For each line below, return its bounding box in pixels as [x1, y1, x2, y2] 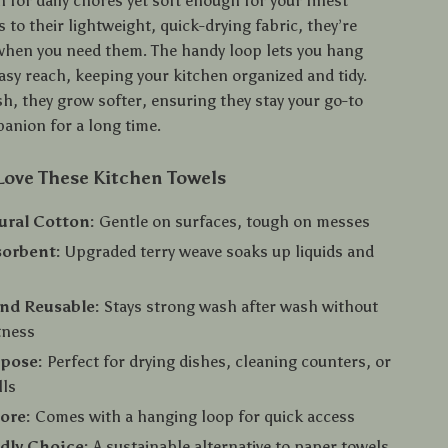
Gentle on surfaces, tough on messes [95, 212, 371, 231]
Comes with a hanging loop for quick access [31, 407, 356, 426]
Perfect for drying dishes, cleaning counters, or [43, 352, 392, 371]
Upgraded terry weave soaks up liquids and [61, 242, 375, 261]
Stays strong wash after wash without [100, 297, 379, 316]
